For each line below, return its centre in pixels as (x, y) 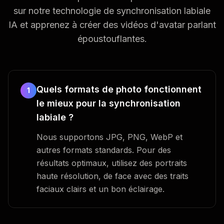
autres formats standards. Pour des (104, 150)
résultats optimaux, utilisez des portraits (112, 163)
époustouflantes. (112, 38)
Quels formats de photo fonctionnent (119, 89)
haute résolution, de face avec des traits (112, 176)
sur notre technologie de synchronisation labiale (112, 10)
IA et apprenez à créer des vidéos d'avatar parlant (112, 24)
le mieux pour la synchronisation (108, 103)
